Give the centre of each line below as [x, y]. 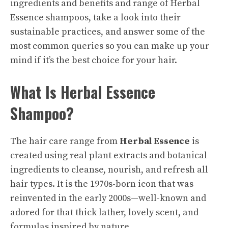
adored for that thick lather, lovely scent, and [104, 212]
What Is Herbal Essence [83, 92]
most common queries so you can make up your [110, 46]
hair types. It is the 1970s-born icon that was [102, 184]
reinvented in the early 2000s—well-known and [108, 198]
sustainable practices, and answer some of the [108, 32]
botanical [187, 155]
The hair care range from [65, 141]
